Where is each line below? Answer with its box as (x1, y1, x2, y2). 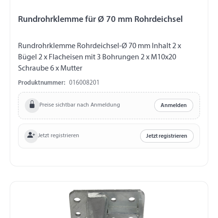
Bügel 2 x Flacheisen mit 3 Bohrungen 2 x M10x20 (18, 53, 176, 61)
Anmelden (161, 102, 187, 109)
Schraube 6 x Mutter (18, 64, 82, 73)
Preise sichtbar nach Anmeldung (39, 102, 120, 109)
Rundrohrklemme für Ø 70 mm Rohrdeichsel (18, 15, 183, 24)
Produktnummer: (18, 79, 65, 86)
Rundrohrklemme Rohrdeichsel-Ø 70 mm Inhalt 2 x (18, 42, 181, 50)
